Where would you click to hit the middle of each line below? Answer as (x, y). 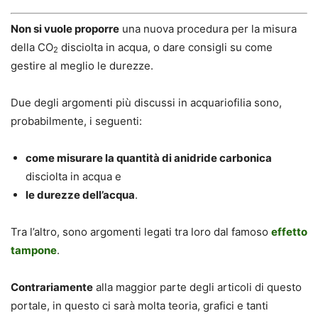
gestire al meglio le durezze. (82, 65)
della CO (32, 47)
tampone (34, 250)
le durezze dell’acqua (80, 194)
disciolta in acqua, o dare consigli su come (165, 47)
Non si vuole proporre (65, 28)
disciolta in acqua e (73, 176)
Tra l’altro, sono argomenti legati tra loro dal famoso (141, 231)
